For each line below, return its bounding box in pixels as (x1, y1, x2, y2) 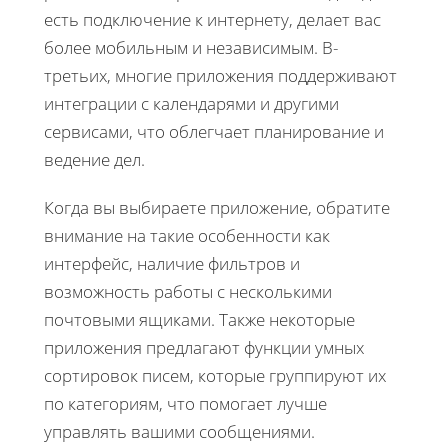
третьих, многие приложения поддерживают (44, 63, 397, 87)
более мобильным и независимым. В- (44, 35, 338, 59)
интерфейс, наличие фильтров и (44, 251, 300, 275)
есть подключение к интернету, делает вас (44, 7, 381, 31)
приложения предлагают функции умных (44, 335, 364, 359)
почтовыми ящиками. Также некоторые (44, 307, 355, 331)
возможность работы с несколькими (44, 279, 332, 303)
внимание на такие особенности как (44, 223, 330, 247)
